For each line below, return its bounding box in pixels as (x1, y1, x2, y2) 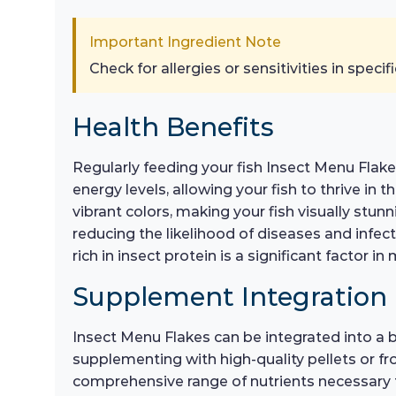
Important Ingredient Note (89, 34, 281, 51)
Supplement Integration (72, 281, 387, 313)
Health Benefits (72, 111, 274, 143)
